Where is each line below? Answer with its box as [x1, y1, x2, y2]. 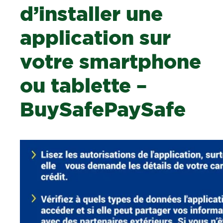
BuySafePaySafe [20, 101, 186, 120]
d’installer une [20, 5, 163, 25]
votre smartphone [20, 53, 202, 73]
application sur [20, 29, 171, 49]
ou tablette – [20, 77, 147, 97]
